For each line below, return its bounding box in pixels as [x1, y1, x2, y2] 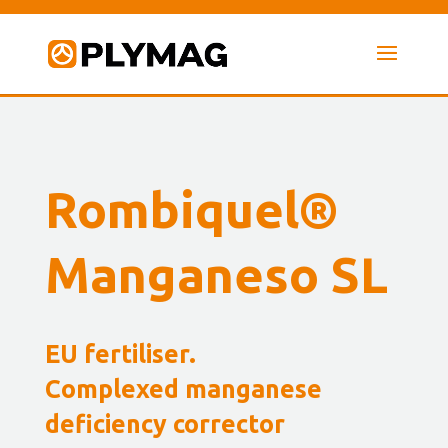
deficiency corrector [44, 410, 285, 438]
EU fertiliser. [44, 340, 196, 368]
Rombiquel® [44, 181, 339, 237]
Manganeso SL [44, 246, 388, 302]
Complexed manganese [44, 375, 322, 403]
